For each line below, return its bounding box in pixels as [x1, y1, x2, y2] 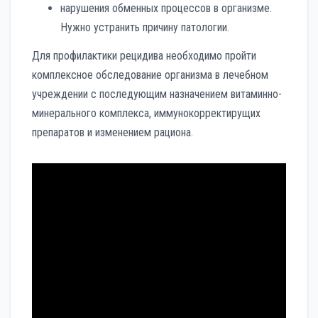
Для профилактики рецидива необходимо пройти [32, 49, 256, 63]
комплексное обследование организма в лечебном [32, 68, 268, 82]
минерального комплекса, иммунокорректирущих [32, 106, 261, 121]
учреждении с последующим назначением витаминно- [32, 87, 282, 102]
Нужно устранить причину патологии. [60, 21, 229, 35]
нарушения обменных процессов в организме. [60, 1, 272, 16]
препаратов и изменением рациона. [32, 126, 193, 140]
